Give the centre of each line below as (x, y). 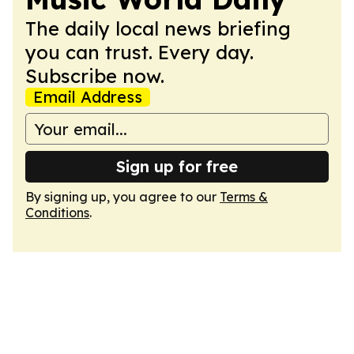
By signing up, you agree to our (122, 197)
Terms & (244, 197)
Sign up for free (177, 166)
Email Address (88, 97)
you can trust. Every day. (139, 52)
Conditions (57, 213)
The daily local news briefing (158, 28)
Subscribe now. (95, 76)
